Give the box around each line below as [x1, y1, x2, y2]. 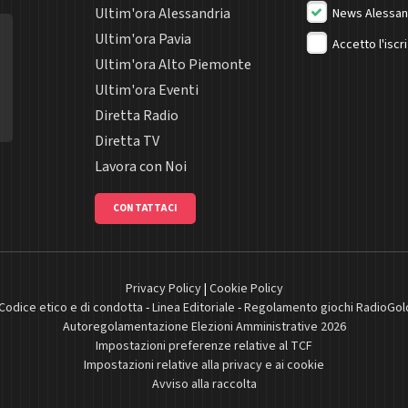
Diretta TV [95, 130, 159, 151]
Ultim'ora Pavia [95, 28, 191, 49]
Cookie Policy [209, 279, 283, 298]
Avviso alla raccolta [151, 374, 257, 393]
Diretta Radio [95, 105, 178, 126]
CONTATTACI [113, 200, 178, 215]
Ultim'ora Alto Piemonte [95, 54, 251, 75]
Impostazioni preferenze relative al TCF [96, 336, 312, 355]
